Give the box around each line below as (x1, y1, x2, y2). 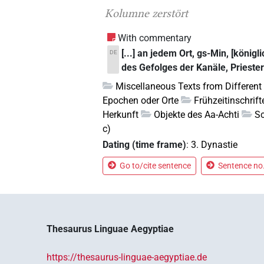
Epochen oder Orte (103, 94, 179, 106)
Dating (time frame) (103, 138, 187, 150)
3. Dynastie (191, 138, 238, 150)
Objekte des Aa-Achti (154, 108, 240, 120)
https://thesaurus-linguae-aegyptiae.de (47, 251, 207, 263)
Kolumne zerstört (105, 6, 189, 20)
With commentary (118, 32, 192, 44)
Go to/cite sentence (120, 160, 192, 170)
